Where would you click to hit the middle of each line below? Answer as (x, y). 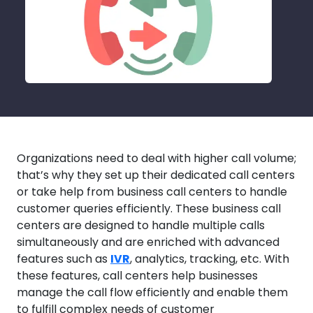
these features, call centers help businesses (137, 276)
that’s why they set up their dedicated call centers (156, 175)
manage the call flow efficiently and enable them (152, 293)
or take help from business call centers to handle (152, 192)
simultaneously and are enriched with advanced (148, 242)
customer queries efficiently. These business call (149, 209)
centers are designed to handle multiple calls (141, 226)
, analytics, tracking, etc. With (210, 259)
